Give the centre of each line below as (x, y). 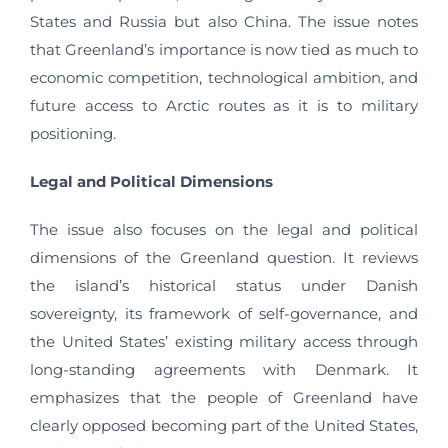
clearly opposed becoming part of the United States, (224, 425)
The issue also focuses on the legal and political (224, 229)
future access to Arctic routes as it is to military (224, 105)
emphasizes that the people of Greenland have (224, 397)
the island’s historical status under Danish (224, 285)
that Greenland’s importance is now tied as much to (224, 49)
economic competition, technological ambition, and (224, 77)
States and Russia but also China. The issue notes (224, 21)
